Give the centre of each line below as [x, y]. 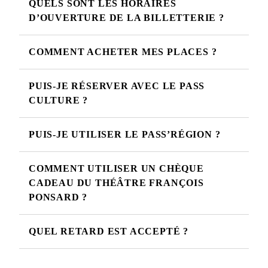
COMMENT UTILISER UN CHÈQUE [116, 169]
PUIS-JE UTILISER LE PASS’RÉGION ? [125, 135]
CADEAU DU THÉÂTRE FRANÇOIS [116, 183]
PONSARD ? [58, 197]
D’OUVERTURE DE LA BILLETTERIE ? [127, 18]
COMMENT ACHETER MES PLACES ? [123, 52]
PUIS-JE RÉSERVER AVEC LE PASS [117, 86]
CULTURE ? [59, 100]
